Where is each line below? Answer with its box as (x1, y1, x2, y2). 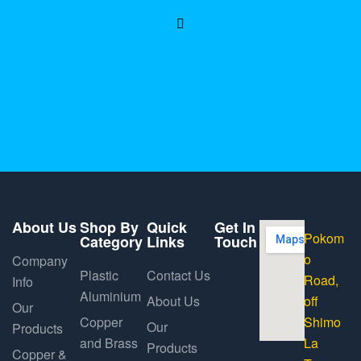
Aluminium (79, 286, 141, 305)
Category (79, 230, 143, 252)
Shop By (79, 216, 139, 238)
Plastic (79, 265, 118, 284)
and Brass (79, 333, 138, 352)
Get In (214, 216, 255, 238)
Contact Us (147, 265, 211, 284)
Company (12, 251, 68, 270)
